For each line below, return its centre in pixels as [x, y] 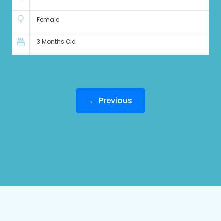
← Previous [110, 100]
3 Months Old [56, 42]
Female [48, 20]
